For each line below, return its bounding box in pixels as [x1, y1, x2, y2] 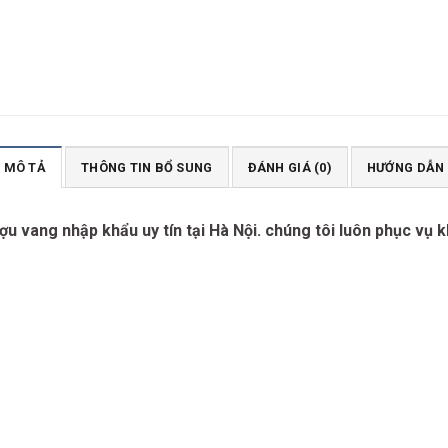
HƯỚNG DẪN [366, 159, 445, 175]
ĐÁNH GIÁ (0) [247, 159, 332, 175]
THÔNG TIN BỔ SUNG [81, 159, 213, 175]
